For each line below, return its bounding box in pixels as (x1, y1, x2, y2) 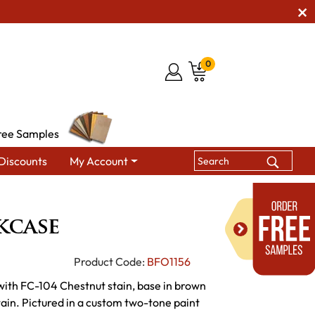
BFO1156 (146, 254, 191, 269)
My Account (70, 153, 129, 168)
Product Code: (73, 254, 145, 269)
